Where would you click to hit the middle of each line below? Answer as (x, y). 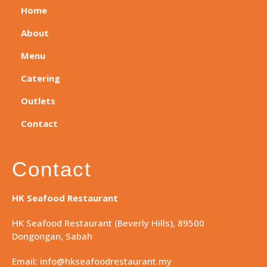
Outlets (38, 100)
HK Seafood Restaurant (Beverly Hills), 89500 (108, 223)
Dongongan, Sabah (52, 236)
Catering (41, 78)
